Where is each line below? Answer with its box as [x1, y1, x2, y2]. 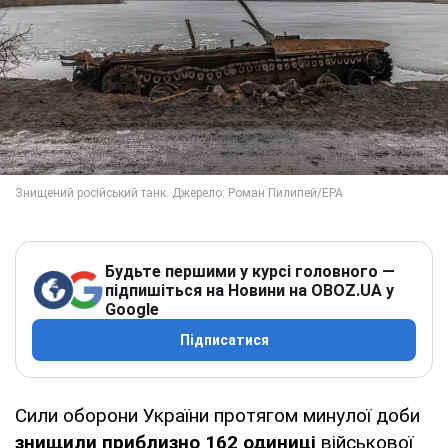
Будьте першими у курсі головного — [105, 261, 395, 281]
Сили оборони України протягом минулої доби [15, 403, 420, 427]
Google [105, 299, 159, 319]
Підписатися [179, 331, 269, 348]
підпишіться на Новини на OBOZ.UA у [105, 280, 394, 300]
